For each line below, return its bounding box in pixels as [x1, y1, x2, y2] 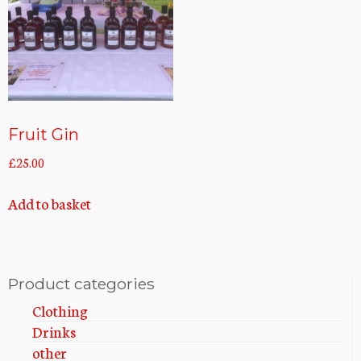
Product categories [8, 273, 155, 293]
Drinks [32, 320, 76, 342]
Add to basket [8, 192, 91, 214]
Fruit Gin [8, 125, 79, 145]
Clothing [32, 299, 88, 321]
